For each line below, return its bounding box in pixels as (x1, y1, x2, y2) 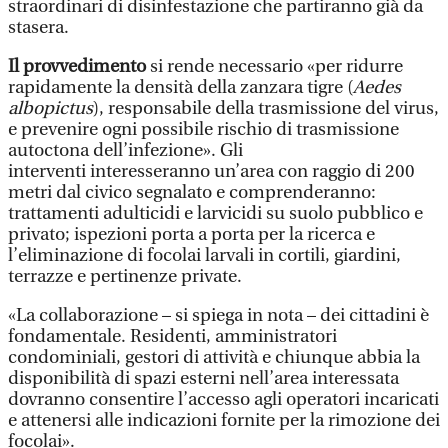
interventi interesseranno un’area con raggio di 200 (8, 161, 415, 182)
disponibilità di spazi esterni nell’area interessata (8, 368, 399, 389)
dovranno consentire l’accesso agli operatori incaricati (8, 389, 439, 410)
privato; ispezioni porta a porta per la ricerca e (8, 224, 375, 245)
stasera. (8, 17, 69, 38)
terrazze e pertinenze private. (8, 266, 242, 287)
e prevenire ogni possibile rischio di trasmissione (8, 119, 399, 140)
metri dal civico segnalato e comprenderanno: (8, 182, 376, 203)
